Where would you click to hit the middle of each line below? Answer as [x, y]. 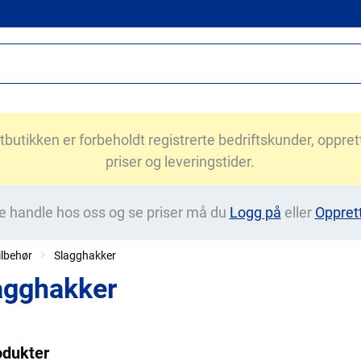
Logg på [255, 212]
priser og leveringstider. [180, 162]
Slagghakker [85, 255]
